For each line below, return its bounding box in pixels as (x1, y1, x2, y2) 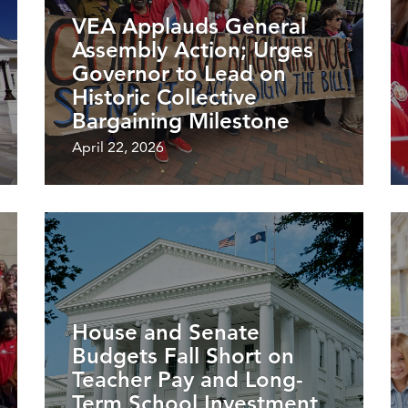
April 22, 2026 (72, 138, 164, 156)
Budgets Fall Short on (72, 342, 294, 369)
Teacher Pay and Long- (72, 365, 303, 393)
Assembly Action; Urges (72, 36, 313, 63)
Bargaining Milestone (72, 107, 290, 134)
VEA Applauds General (72, 12, 306, 39)
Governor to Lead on (72, 59, 286, 87)
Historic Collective (72, 83, 257, 110)
